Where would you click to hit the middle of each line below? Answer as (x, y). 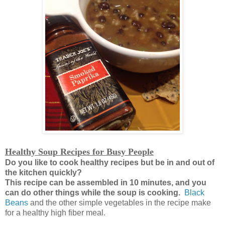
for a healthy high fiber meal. (55, 213)
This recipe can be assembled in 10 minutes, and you (106, 183)
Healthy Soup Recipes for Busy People (79, 152)
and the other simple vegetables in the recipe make (120, 203)
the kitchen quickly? (44, 173)
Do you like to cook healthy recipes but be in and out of (110, 163)
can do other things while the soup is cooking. (95, 193)
